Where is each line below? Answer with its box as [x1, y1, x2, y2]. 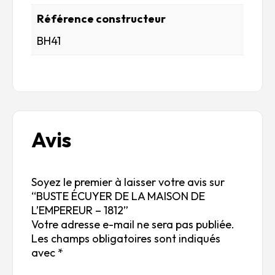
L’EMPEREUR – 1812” [31, 203, 128, 218]
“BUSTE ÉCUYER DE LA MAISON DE [31, 189, 205, 204]
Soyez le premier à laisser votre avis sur [31, 175, 225, 190]
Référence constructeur [37, 11, 166, 26]
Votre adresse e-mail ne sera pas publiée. [31, 217, 234, 232]
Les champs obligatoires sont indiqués [31, 231, 220, 246]
